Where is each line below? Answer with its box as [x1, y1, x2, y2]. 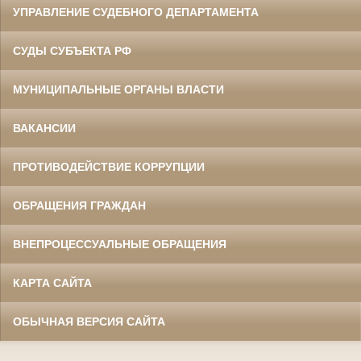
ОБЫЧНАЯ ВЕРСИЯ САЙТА [13, 315, 165, 329]
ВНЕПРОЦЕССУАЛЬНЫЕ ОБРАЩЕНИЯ [13, 238, 226, 251]
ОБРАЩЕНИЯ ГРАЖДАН [13, 199, 146, 213]
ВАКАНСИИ [13, 122, 76, 135]
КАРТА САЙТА [13, 276, 92, 290]
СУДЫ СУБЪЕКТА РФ [13, 44, 131, 58]
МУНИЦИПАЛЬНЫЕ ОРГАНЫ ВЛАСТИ [13, 83, 224, 97]
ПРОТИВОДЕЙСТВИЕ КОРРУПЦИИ [13, 160, 205, 174]
